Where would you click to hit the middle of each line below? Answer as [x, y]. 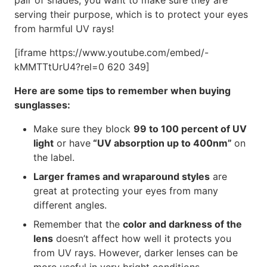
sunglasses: [42, 105]
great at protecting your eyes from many [126, 191]
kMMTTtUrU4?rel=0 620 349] [82, 67]
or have [72, 143]
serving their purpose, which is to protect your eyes [131, 14]
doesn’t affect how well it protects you [142, 238]
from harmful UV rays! [64, 29]
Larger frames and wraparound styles [122, 176]
